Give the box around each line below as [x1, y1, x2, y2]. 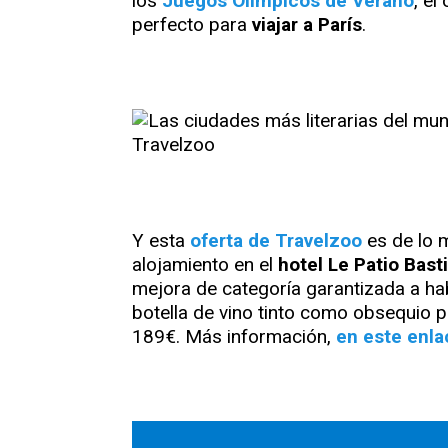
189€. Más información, [132, 325, 336, 349]
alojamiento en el [132, 253, 278, 277]
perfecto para [132, 13, 252, 37]
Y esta [132, 229, 190, 253]
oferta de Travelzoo [190, 229, 362, 253]
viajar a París [252, 13, 362, 37]
